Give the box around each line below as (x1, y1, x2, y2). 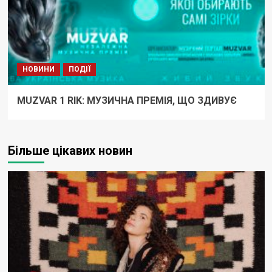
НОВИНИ (22, 65, 55, 74)
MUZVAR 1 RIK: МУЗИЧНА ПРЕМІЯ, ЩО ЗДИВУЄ (16, 95, 237, 107)
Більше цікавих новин (7, 143, 132, 158)
